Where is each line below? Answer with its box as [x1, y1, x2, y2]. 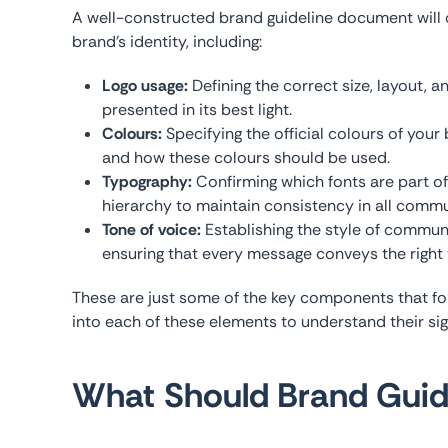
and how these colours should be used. [102, 146, 390, 168]
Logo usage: [102, 74, 188, 96]
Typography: [102, 170, 192, 192]
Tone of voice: [102, 218, 201, 240]
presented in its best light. [102, 98, 292, 120]
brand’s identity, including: [72, 30, 262, 52]
